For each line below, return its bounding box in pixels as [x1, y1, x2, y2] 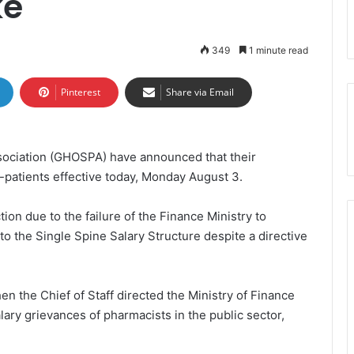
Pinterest [61, 85, 100, 99]
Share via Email [166, 85, 234, 99]
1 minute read [247, 44, 308, 56]
